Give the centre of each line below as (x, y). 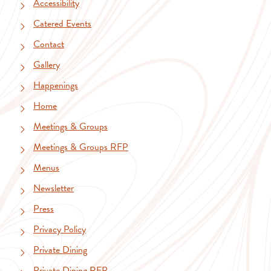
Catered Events (62, 23)
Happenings (56, 85)
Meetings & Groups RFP (81, 147)
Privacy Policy (60, 229)
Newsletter (54, 188)
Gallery (47, 64)
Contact (49, 44)
